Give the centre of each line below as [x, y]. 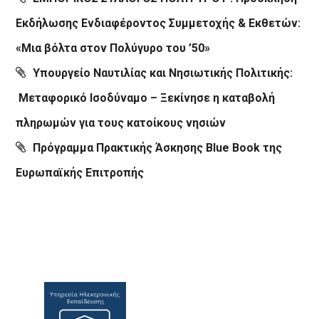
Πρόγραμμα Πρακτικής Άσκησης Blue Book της [158, 147]
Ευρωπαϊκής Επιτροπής [80, 172]
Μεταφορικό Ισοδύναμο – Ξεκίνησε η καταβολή [146, 98]
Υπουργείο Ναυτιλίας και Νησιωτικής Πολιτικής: [163, 73]
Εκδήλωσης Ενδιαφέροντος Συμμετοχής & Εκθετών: [158, 23]
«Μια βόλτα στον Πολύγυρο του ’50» [113, 48]
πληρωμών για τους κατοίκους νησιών [121, 122]
